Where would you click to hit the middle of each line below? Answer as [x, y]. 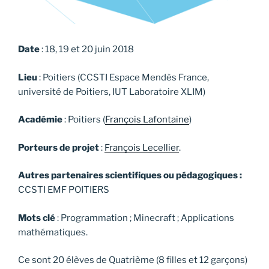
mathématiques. [53, 232]
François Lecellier [142, 147]
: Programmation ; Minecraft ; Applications [145, 218]
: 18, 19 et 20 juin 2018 [87, 50]
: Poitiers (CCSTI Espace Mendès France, [123, 77]
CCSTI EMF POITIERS [64, 190]
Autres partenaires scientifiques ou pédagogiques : [130, 176]
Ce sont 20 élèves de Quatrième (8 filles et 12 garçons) [133, 260]
